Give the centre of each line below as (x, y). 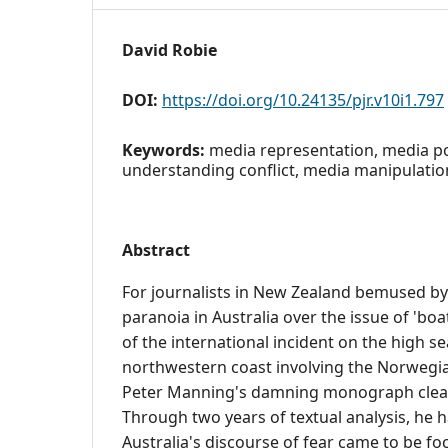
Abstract (156, 250)
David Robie (169, 50)
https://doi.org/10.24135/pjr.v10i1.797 (303, 100)
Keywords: (165, 150)
